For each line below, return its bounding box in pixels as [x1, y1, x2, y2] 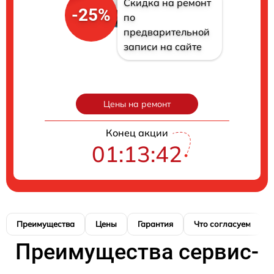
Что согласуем [194, 219, 251, 229]
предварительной [123, 26, 210, 39]
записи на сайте [123, 40, 202, 53]
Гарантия [138, 219, 173, 229]
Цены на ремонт [103, 98, 171, 110]
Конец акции [106, 127, 168, 139]
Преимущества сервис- [15, 239, 259, 265]
